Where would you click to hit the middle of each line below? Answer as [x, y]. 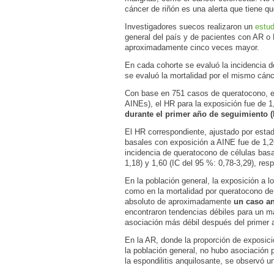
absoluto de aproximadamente [179, 202]
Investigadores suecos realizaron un [190, 27]
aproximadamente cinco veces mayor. [192, 48]
